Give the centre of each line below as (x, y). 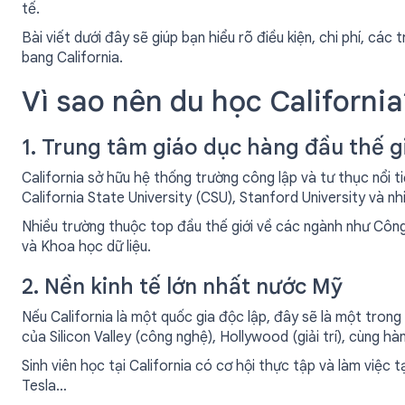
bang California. (72, 58)
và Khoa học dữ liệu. (86, 247)
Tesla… (44, 386)
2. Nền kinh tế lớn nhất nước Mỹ (182, 287)
